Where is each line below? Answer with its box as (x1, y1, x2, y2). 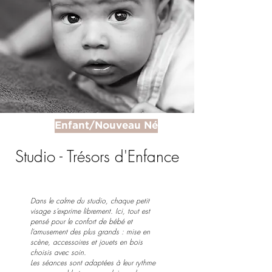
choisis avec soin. (30, 247, 86, 257)
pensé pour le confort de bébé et (30, 216, 132, 226)
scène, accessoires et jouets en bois (30, 237, 143, 247)
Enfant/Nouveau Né (55, 121, 158, 131)
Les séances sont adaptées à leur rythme (30, 257, 155, 268)
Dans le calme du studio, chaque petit (30, 195, 149, 206)
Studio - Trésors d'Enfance (15, 146, 179, 167)
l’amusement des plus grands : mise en (30, 226, 150, 237)
